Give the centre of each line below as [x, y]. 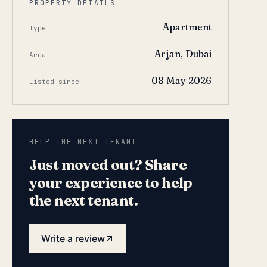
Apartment [187, 27]
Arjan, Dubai [183, 54]
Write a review [73, 238]
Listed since [54, 82]
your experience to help [111, 183]
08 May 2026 [181, 80]
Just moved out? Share [108, 165]
